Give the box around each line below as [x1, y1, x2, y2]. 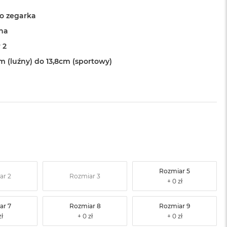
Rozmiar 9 [159, 202, 191, 210]
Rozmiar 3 [69, 172, 101, 180]
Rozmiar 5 [159, 167, 191, 175]
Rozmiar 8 [69, 202, 101, 210]
